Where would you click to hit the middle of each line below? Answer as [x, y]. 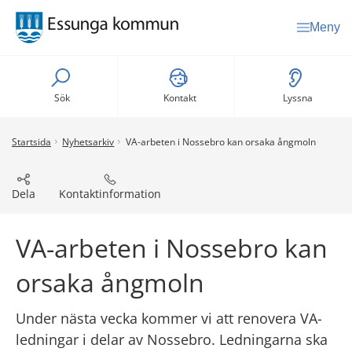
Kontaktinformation [110, 194]
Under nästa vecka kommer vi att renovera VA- [169, 318]
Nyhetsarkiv [88, 142]
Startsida [31, 142]
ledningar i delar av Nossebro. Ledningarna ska [172, 339]
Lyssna [297, 98]
